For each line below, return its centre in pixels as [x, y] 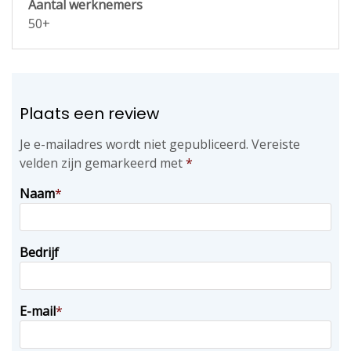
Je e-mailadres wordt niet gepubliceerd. [134, 144]
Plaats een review [89, 114]
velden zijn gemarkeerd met [103, 163]
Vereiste [276, 144]
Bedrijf [39, 252]
